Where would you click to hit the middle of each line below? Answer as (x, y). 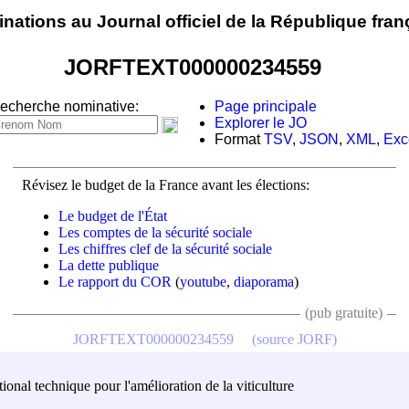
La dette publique (109, 265)
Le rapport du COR (115, 281)
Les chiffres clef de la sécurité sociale (165, 248)
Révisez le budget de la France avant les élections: (166, 184)
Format (239, 140)
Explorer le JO (261, 123)
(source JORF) (294, 339)
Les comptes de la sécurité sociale (155, 232)
